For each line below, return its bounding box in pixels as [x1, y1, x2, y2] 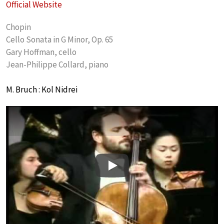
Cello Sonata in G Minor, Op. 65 [6, 34, 113, 45]
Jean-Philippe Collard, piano [6, 59, 108, 70]
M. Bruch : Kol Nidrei [6, 84, 77, 95]
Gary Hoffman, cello [6, 46, 76, 58]
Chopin [6, 21, 31, 33]
